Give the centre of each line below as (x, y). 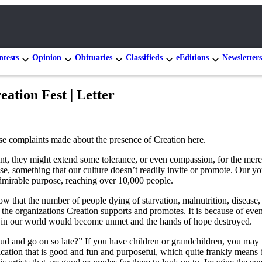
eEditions (192, 57)
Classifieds (144, 57)
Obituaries (93, 57)
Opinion (46, 57)
